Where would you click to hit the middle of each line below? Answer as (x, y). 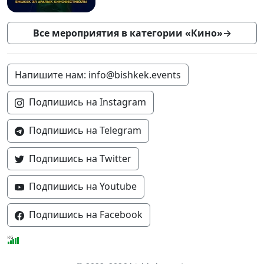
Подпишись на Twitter (80, 158)
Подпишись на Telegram (85, 131)
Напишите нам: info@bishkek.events (98, 75)
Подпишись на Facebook (86, 215)
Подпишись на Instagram (88, 102)
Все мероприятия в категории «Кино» (128, 33)
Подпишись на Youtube (83, 187)
